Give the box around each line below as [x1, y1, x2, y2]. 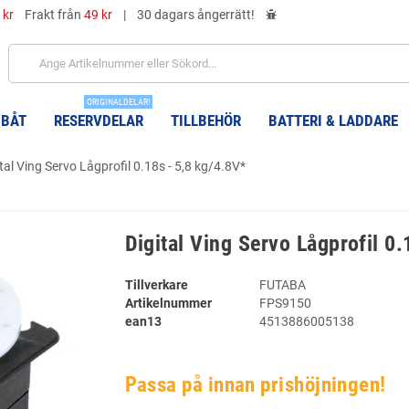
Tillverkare [124, 278, 188, 292]
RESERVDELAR [54, 111, 143, 130]
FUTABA [259, 278, 306, 292]
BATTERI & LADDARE [268, 111, 398, 130]
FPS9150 [259, 296, 311, 310]
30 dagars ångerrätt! [137, 7, 255, 22]
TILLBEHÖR [171, 111, 241, 130]
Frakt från [25, 7, 84, 22]
